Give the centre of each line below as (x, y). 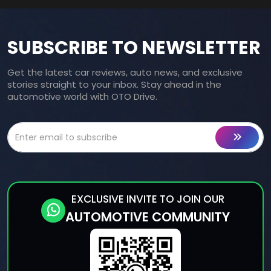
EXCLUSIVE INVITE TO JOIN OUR (148, 199)
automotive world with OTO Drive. (82, 96)
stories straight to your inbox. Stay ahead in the (114, 84)
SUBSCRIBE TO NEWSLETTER (134, 47)
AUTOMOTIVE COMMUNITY (148, 217)
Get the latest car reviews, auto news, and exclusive (125, 72)
